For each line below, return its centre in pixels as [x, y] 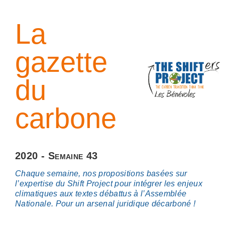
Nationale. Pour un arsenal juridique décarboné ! [105, 204]
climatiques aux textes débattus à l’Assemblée [101, 194]
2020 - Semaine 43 [57, 156]
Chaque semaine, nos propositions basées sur [101, 174]
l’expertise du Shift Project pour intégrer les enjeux [109, 184]
